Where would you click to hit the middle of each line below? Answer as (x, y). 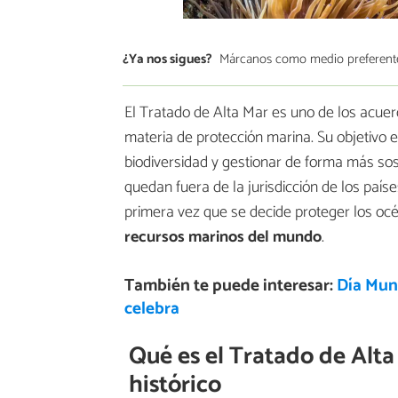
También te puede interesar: (230, 285)
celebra (151, 308)
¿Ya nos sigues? (167, 60)
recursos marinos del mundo (223, 237)
